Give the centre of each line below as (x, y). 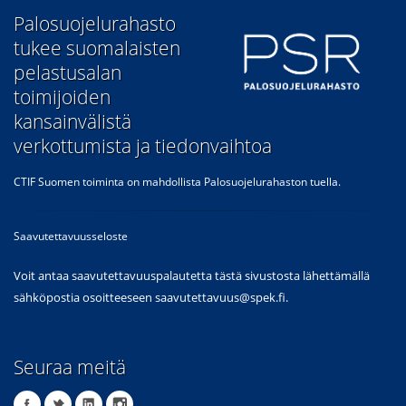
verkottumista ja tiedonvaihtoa (143, 146)
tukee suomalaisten (97, 48)
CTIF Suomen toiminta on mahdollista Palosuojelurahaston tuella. (179, 182)
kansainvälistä (72, 121)
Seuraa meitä (70, 367)
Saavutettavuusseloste (71, 236)
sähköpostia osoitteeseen (84, 298)
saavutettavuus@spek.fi (220, 298)
